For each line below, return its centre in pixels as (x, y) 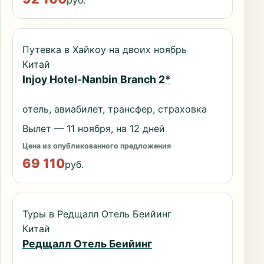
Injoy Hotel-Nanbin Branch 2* (97, 80)
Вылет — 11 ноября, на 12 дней (94, 128)
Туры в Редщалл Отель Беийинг (97, 214)
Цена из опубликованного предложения (97, 146)
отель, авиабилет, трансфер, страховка (115, 109)
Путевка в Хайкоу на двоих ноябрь (105, 50)
